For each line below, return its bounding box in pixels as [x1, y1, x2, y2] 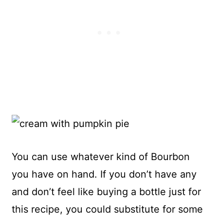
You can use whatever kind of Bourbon [12, 151, 190, 163]
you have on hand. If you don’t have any [12, 168, 197, 181]
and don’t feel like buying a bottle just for [12, 186, 201, 198]
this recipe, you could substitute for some [12, 203, 203, 216]
